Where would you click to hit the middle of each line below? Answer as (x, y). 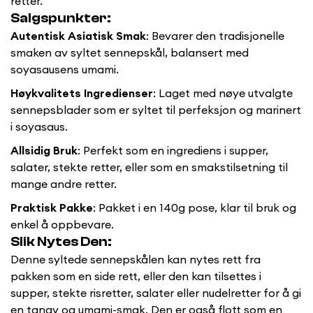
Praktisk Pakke (52, 208)
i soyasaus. (39, 127)
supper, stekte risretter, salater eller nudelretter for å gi (156, 293)
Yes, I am (197, 287)
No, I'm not (122, 287)
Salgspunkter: (61, 19)
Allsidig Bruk (44, 151)
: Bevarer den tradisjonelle (215, 36)
